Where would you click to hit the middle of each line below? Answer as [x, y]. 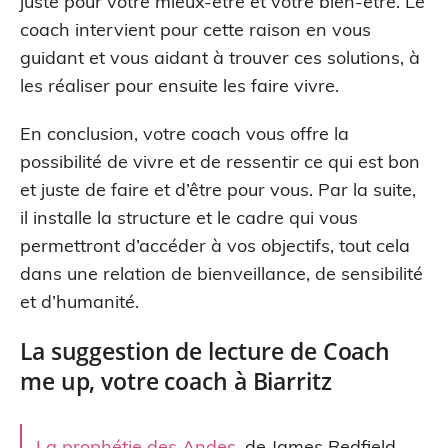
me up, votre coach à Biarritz [176, 380]
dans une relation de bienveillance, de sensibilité [221, 273]
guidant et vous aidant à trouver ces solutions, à [220, 57]
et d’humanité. [79, 301]
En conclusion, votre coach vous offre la [184, 133]
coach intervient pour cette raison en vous [195, 29]
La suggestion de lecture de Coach [205, 350]
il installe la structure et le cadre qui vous [189, 217]
